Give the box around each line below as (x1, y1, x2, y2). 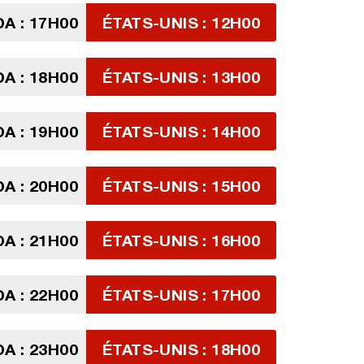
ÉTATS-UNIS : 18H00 (102, 340, 261, 358)
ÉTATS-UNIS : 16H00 (102, 231, 261, 249)
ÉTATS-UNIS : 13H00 (102, 67, 261, 86)
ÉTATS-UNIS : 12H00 (102, 13, 261, 32)
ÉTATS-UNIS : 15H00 (102, 176, 261, 195)
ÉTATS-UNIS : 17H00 (102, 285, 261, 304)
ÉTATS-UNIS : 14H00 (102, 122, 261, 141)
